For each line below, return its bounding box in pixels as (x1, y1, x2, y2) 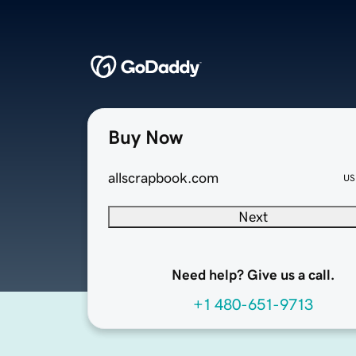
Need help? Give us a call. (171, 268, 335, 283)
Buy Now (108, 128, 183, 148)
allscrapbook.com (108, 171, 219, 186)
